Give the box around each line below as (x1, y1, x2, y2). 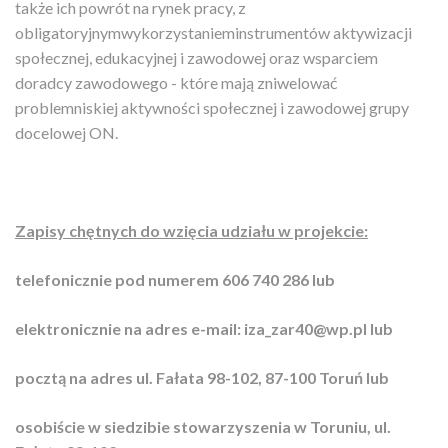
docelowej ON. (15, 123, 118, 143)
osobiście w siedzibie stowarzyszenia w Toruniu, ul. (15, 417, 391, 437)
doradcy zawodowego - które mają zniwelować (15, 73, 337, 93)
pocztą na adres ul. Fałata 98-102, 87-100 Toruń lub (15, 368, 389, 388)
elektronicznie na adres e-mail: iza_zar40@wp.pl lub (15, 319, 393, 339)
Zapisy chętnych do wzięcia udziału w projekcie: (15, 221, 368, 241)
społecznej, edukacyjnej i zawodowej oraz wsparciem (15, 48, 378, 68)
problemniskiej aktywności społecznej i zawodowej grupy (15, 98, 409, 118)
